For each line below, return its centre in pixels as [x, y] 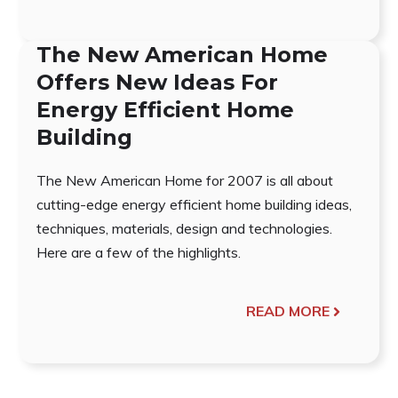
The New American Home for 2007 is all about [184, 181]
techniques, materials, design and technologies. [184, 229]
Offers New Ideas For [157, 83]
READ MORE [288, 311]
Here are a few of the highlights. [138, 253]
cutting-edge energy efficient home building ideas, [194, 205]
